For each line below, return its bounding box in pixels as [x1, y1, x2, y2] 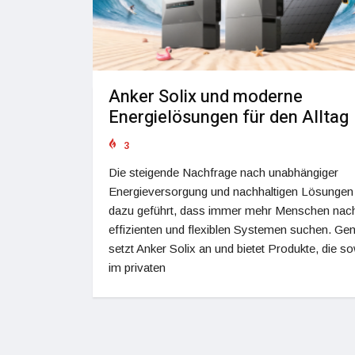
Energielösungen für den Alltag [109, 105, 349, 131]
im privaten [109, 261, 166, 275]
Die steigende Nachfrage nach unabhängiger [109, 166, 338, 180]
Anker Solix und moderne [109, 84, 303, 110]
